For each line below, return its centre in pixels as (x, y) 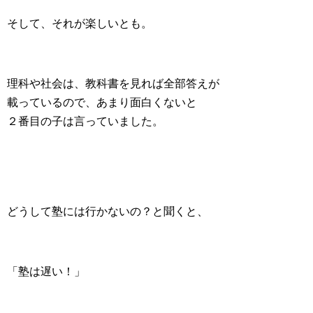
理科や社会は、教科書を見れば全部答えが (113, 83)
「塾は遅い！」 (46, 271)
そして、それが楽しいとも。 (80, 23)
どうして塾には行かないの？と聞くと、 (108, 211)
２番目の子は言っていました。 (85, 121)
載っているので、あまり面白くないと (102, 102)
